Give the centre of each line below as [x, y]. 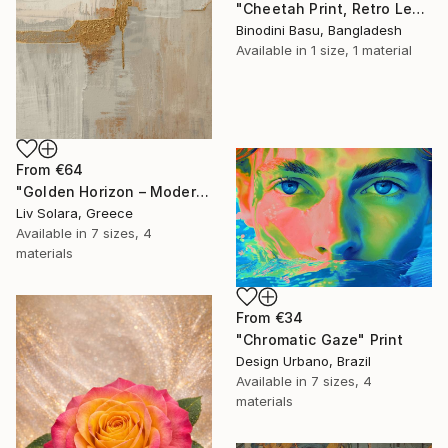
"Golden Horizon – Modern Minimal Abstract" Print [202, 192]
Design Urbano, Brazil [303, 360]
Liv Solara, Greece [74, 213]
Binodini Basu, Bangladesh [319, 30]
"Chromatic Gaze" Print [320, 339]
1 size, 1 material [361, 50]
